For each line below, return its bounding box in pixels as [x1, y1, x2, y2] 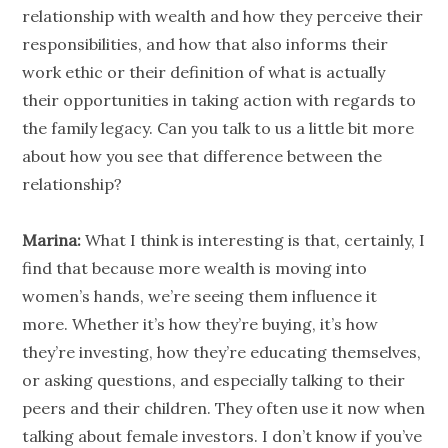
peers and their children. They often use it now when [22, 398, 426, 419]
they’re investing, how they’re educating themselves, [22, 342, 422, 363]
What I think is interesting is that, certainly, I [85, 230, 426, 251]
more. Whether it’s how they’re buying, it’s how [22, 314, 379, 335]
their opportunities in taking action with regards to [22, 90, 417, 111]
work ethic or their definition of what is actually [22, 62, 386, 83]
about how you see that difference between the [22, 146, 383, 167]
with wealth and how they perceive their [114, 6, 424, 27]
